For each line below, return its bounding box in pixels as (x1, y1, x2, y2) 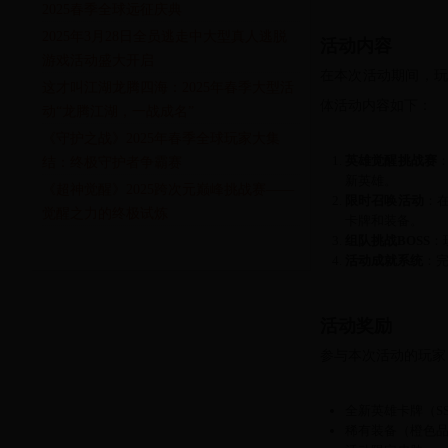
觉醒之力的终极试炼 (42, 206, 168, 219)
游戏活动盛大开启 (42, 53, 154, 66)
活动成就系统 (345, 253, 423, 268)
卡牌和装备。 (345, 213, 423, 228)
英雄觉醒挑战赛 (345, 153, 438, 168)
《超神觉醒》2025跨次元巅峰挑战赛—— (42, 182, 294, 197)
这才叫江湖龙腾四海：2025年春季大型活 (42, 80, 294, 95)
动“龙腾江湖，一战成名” (42, 104, 194, 117)
